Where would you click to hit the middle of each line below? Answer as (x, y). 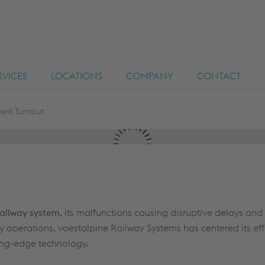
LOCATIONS (77, 76)
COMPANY (150, 76)
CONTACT (219, 76)
